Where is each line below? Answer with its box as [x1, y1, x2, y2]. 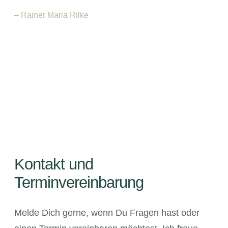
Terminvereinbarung [14, 174, 144, 192]
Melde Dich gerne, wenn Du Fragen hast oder [14, 208, 200, 218]
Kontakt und [14, 155, 94, 174]
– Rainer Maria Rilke [14, 10, 89, 20]
